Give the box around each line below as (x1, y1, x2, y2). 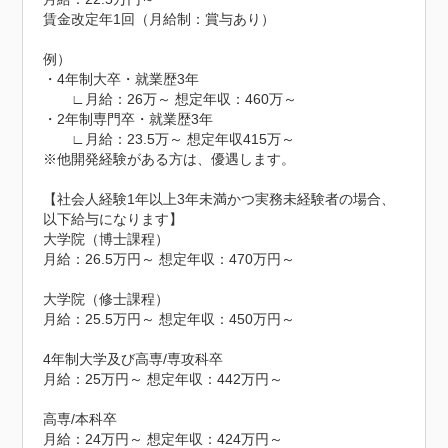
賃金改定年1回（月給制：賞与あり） (43, 10, 276, 27)
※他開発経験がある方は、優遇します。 (43, 150, 296, 167)
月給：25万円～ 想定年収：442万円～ (43, 370, 284, 387)
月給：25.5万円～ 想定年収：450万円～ (43, 310, 296, 327)
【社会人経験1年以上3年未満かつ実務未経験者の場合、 (43, 190, 396, 207)
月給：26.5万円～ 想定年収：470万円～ (43, 250, 296, 267)
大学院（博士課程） (43, 230, 170, 247)
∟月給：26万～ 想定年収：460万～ (43, 90, 298, 107)
